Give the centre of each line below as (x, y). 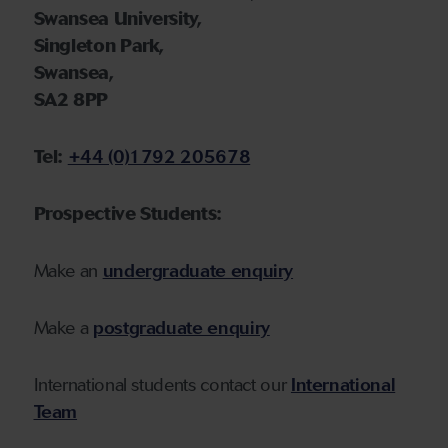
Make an (68, 270)
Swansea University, (117, 18)
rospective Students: (133, 213)
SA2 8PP (70, 99)
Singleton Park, (99, 45)
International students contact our (162, 384)
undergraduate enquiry (198, 270)
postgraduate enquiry (181, 327)
